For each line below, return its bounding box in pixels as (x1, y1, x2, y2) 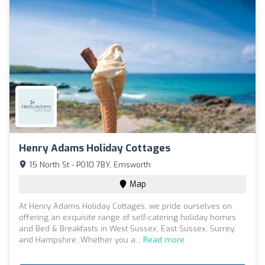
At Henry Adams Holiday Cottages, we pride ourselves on (19, 201, 232, 211)
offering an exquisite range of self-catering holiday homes (19, 212, 236, 222)
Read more (143, 234, 185, 245)
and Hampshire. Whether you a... (19, 234, 143, 245)
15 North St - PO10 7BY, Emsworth (27, 159, 151, 170)
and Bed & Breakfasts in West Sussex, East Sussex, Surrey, (19, 223, 235, 234)
